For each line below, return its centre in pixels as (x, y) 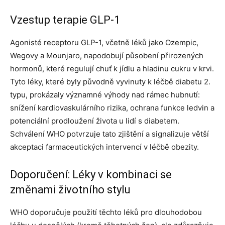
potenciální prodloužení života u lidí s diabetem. (95, 121)
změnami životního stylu (70, 190)
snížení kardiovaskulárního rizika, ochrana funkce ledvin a (112, 108)
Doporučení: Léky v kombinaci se (91, 175)
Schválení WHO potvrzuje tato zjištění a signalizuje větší (109, 134)
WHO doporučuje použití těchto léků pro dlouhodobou (106, 212)
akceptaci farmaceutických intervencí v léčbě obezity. (104, 147)
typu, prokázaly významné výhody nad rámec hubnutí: (105, 95)
